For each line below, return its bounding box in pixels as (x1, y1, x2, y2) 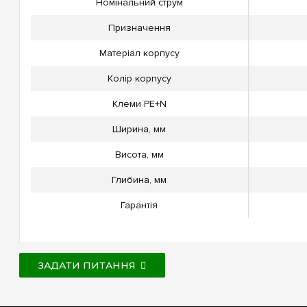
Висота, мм (114, 149, 164, 161)
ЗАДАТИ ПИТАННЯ (38, 260, 136, 271)
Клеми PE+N (112, 98, 167, 110)
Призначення (108, 22, 171, 34)
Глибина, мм (112, 174, 167, 186)
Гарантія (121, 199, 158, 212)
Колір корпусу (107, 73, 171, 85)
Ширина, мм (112, 123, 166, 136)
